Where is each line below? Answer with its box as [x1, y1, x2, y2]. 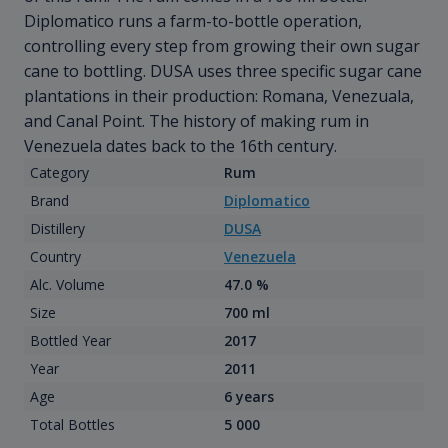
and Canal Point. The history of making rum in [24, 110, 369, 133]
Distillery [29, 219, 85, 239]
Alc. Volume [29, 275, 105, 295]
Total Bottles [29, 415, 115, 435]
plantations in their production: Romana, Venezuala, [24, 85, 414, 108]
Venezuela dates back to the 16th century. [24, 135, 337, 158]
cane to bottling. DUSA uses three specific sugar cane [24, 60, 422, 83]
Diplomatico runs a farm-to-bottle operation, [24, 10, 362, 33]
